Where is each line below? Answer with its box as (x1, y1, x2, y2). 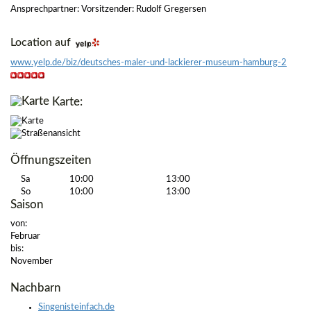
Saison (10, 199, 44, 211)
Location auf (10, 37, 74, 49)
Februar (10, 232, 40, 242)
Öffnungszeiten (10, 154, 92, 167)
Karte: (49, 96, 83, 108)
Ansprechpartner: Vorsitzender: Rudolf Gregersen (10, 5, 206, 15)
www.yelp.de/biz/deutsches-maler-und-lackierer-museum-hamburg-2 (10, 58, 287, 68)
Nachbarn (10, 282, 61, 294)
